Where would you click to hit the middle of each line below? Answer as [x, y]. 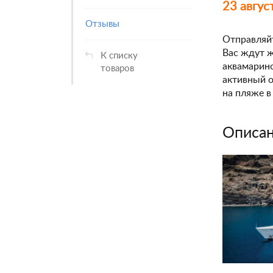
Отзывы [102, 24]
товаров [117, 69]
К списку [119, 56]
